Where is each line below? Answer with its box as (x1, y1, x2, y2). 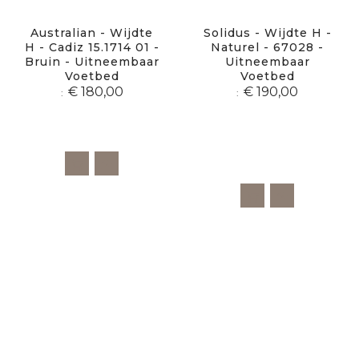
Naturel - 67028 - (211, 40, 324, 55)
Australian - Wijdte (30, 26, 153, 41)
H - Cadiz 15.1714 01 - (24, 40, 159, 55)
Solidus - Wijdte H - (203, 26, 332, 41)
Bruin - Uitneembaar (24, 54, 159, 70)
